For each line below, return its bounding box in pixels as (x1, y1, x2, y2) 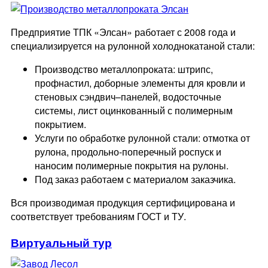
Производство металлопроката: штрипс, (35, 62, 213, 77)
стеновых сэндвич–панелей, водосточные (35, 90, 221, 104)
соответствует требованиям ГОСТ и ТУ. (11, 209, 186, 224)
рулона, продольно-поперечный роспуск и (35, 145, 221, 159)
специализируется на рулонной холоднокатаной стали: (11, 39, 255, 53)
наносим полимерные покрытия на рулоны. (35, 159, 229, 173)
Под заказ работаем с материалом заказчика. (35, 172, 236, 187)
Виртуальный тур (11, 234, 112, 251)
